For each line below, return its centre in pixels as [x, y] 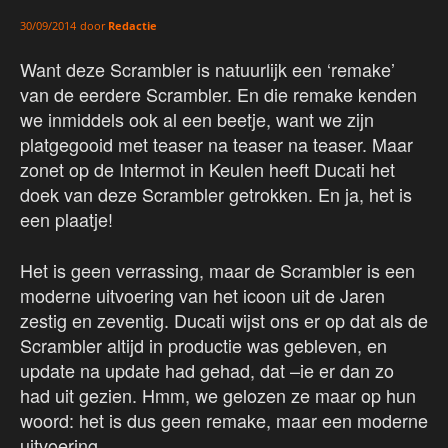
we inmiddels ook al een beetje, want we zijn [197, 119]
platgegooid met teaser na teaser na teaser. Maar [216, 144]
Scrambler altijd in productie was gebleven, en [203, 345]
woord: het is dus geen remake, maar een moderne [224, 420]
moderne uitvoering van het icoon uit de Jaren [202, 295]
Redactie [132, 26]
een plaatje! [66, 219]
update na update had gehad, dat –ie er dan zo [207, 370]
